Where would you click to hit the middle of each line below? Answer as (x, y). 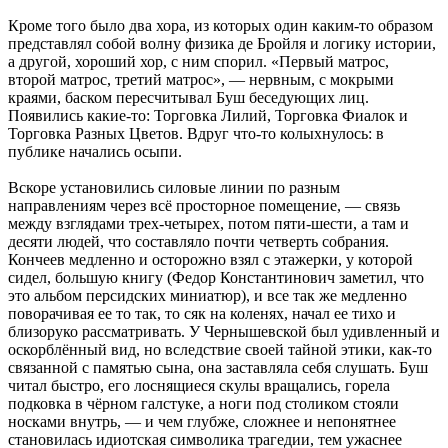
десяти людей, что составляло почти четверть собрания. (198, 242)
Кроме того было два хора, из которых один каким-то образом (220, 26)
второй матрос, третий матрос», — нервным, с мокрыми (201, 80)
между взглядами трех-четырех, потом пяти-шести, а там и (208, 224)
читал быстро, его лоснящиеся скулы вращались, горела (199, 386)
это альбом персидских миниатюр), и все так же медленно (207, 296)
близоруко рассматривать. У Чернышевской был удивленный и (224, 332)
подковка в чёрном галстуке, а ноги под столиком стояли (203, 404)
